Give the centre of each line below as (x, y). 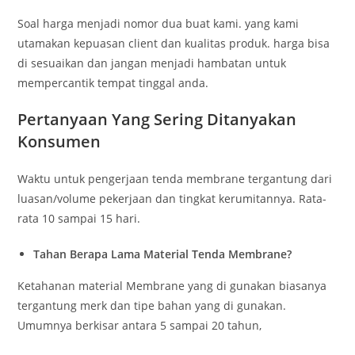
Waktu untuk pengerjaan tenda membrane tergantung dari (175, 179)
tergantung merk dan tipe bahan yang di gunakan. (152, 306)
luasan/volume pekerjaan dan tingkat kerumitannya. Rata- (172, 199)
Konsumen (59, 142)
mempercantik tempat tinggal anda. (113, 83)
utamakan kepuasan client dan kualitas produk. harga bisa (174, 44)
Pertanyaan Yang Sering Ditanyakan (157, 120)
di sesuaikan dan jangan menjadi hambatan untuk (152, 63)
